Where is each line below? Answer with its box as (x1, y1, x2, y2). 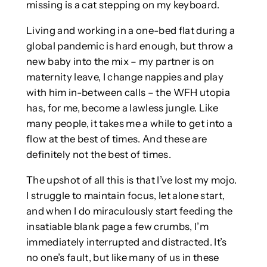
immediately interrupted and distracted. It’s (26, 235, 227, 248)
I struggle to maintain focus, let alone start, (26, 189, 225, 201)
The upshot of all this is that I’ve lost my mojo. (26, 173, 237, 186)
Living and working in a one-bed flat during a (26, 24, 235, 36)
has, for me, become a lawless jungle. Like (26, 101, 218, 114)
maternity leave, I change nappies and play (26, 70, 223, 83)
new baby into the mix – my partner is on (26, 55, 215, 67)
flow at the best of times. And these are (26, 132, 207, 145)
